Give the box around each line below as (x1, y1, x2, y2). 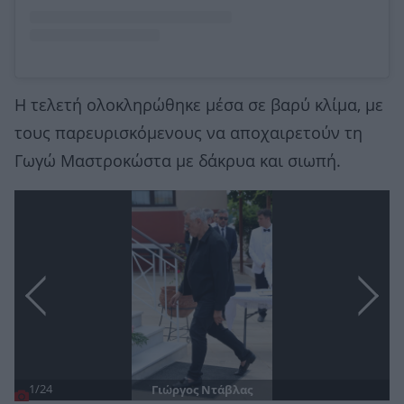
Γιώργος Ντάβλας (151, 383, 252, 398)
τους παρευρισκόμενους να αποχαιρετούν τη (14, 124, 363, 143)
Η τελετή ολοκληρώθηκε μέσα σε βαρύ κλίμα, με (14, 96, 383, 115)
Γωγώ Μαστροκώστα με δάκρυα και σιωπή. (14, 152, 341, 171)
